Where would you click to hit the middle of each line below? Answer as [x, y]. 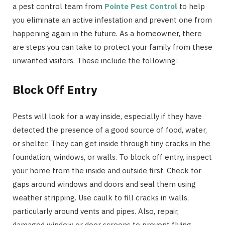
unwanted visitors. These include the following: [95, 60]
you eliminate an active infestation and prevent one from [112, 20]
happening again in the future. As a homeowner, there [107, 33]
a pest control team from [59, 6]
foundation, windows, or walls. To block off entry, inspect [112, 157]
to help [191, 6]
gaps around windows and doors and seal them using [104, 184]
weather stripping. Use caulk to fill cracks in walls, [101, 198]
